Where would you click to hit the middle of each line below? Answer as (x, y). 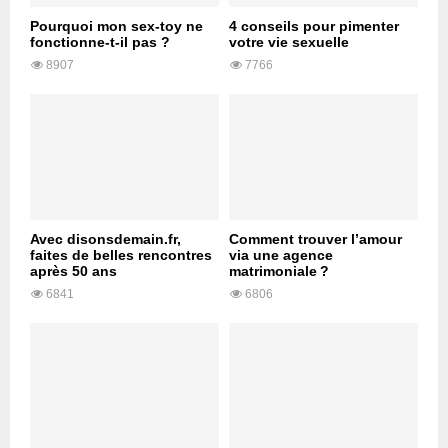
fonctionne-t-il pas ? (100, 42)
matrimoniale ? (279, 271)
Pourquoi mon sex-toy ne (116, 26)
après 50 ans (73, 271)
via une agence (281, 255)
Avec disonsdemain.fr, (105, 239)
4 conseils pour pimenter (314, 26)
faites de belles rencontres (121, 255)
